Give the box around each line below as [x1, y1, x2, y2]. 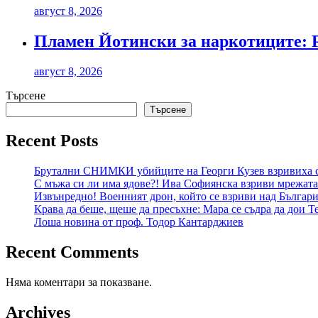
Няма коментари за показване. [6, 275, 152, 288]
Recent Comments [6, 242, 138, 261]
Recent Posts [6, 131, 98, 150]
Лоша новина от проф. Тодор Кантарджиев [34, 215, 243, 228]
